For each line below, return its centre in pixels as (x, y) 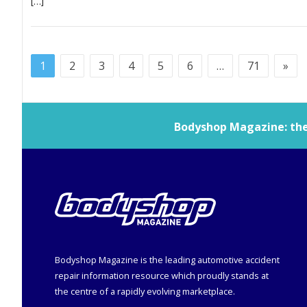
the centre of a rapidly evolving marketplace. (145, 292)
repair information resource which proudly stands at (162, 276)
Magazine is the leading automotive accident (188, 260)
